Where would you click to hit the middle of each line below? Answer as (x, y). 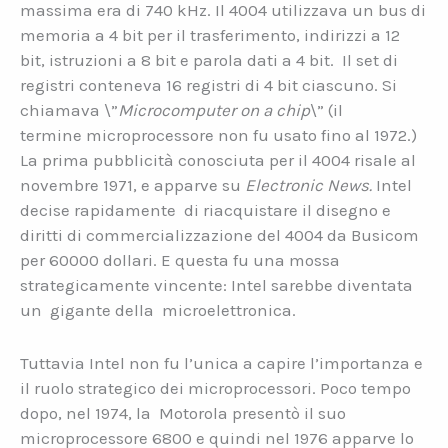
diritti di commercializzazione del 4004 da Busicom (219, 235)
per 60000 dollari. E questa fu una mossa (180, 260)
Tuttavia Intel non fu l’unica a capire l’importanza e (221, 362)
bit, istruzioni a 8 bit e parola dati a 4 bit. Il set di (209, 60)
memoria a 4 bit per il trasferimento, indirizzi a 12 (210, 35)
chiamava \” (69, 110)
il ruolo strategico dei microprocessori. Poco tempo (215, 387)
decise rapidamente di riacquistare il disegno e (205, 210)
